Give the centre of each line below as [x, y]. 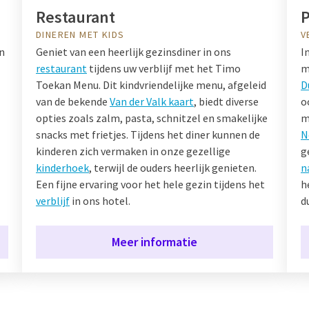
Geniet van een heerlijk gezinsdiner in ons [133, 51]
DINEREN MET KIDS [80, 34]
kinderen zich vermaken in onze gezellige [133, 151]
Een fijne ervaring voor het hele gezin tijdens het [150, 184]
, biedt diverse [226, 101]
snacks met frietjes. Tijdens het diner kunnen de [148, 134]
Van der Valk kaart [152, 101]
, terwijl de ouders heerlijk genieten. [173, 167]
